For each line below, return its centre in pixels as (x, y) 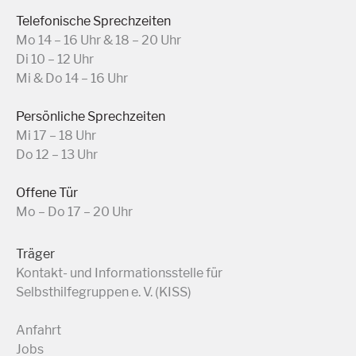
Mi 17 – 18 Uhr (56, 136)
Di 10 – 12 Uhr (55, 60)
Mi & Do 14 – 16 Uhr (72, 79)
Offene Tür (47, 193)
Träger (35, 253)
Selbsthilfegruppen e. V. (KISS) (104, 292)
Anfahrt (39, 330)
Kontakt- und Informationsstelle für (119, 273)
